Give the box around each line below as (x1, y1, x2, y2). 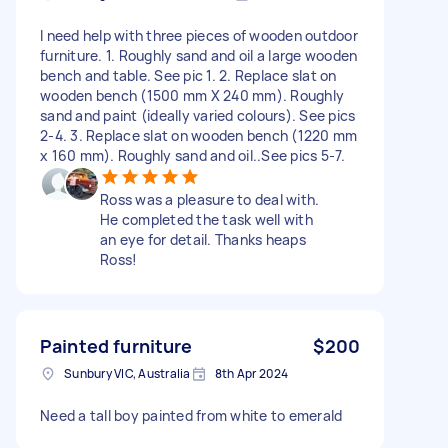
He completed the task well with (100, 209, 313, 229)
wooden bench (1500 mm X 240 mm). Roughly (40, 85, 344, 105)
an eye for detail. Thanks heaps (100, 229, 306, 249)
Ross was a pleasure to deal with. (100, 189, 320, 209)
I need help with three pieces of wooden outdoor (40, 25, 358, 45)
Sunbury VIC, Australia (64, 364, 191, 382)
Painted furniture (40, 333, 193, 358)
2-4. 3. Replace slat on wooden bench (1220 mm (40, 125, 358, 145)
